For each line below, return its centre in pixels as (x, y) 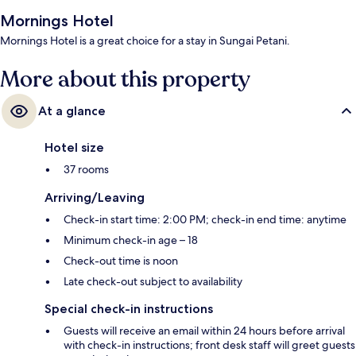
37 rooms (86, 170)
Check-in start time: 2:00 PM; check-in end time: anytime (205, 220)
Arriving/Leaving (95, 198)
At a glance (72, 111)
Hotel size (74, 148)
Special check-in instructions (129, 309)
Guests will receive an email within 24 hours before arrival (204, 331)
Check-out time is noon (121, 261)
